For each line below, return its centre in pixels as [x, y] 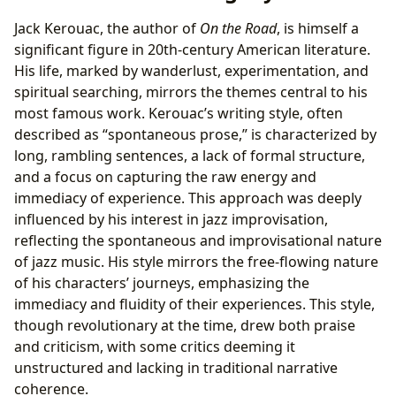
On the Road [238, 29]
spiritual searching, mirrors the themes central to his [191, 92]
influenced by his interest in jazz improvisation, [171, 220]
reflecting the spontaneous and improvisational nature [198, 241]
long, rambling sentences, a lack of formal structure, [190, 156]
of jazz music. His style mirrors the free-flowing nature [196, 262]
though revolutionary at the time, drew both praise [185, 326]
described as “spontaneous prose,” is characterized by [195, 135]
